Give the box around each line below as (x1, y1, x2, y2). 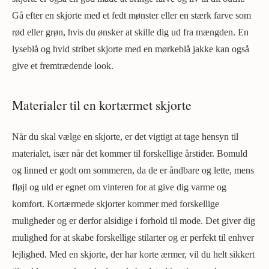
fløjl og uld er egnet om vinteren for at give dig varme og (12, 182, 226, 192)
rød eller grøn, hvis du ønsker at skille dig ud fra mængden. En (12, 27, 249, 37)
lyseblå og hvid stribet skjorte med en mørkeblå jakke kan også (12, 44, 249, 54)
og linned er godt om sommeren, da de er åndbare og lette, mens (12, 165, 254, 175)
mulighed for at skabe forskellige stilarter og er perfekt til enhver (12, 232, 254, 243)
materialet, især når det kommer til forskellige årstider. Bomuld (12, 148, 247, 159)
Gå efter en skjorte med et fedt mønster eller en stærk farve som (12, 10, 251, 20)
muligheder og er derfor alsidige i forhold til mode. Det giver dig (12, 216, 255, 226)
